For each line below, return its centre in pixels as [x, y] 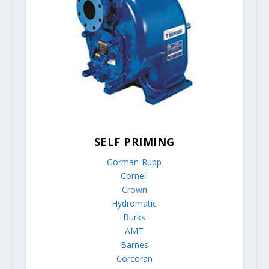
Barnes [134, 245]
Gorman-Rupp [134, 162]
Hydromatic [134, 204]
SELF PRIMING [134, 142]
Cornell [134, 176]
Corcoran [134, 259]
